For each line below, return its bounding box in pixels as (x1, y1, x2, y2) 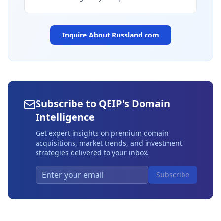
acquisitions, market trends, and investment (36, 138, 182, 147)
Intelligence (36, 110, 95, 124)
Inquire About (62, 30, 112, 39)
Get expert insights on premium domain (36, 128, 169, 138)
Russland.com (111, 30, 159, 39)
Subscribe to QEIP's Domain (36, 97, 170, 110)
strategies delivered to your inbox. (36, 148, 149, 157)
